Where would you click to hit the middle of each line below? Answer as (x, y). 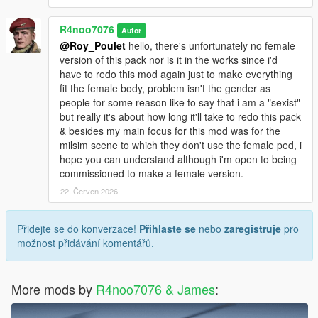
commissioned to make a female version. (152, 174)
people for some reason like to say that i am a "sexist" (180, 103)
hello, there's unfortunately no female (210, 46)
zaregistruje (253, 229)
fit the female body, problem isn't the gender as (165, 88)
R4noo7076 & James (155, 289)
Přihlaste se (168, 229)
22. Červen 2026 (89, 191)
